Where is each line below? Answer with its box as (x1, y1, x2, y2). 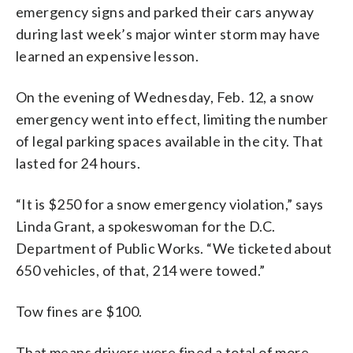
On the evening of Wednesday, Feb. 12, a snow (16, 87, 314, 106)
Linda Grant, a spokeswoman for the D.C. (16, 217, 276, 235)
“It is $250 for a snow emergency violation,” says (16, 195, 324, 213)
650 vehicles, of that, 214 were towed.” (16, 261, 266, 279)
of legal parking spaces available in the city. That (16, 132, 324, 150)
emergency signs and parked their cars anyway (16, 2, 314, 20)
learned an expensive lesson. (16, 46, 199, 65)
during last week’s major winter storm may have (16, 24, 321, 43)
